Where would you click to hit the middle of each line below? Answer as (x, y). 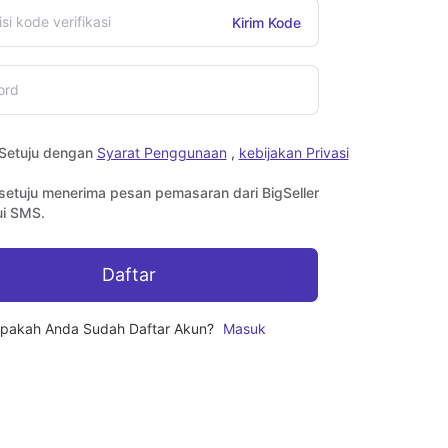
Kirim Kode (266, 22)
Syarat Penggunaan (161, 152)
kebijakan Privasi (293, 152)
